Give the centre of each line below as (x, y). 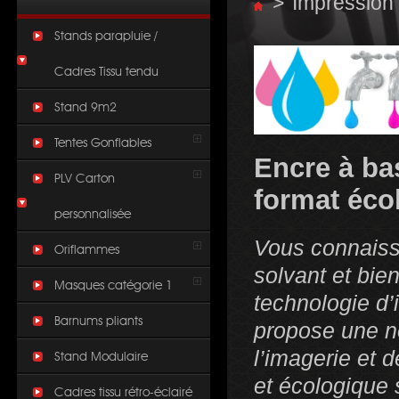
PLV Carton (85, 179)
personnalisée (93, 215)
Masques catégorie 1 (114, 286)
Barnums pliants (98, 322)
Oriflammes (87, 250)
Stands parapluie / (106, 37)
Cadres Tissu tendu (106, 72)
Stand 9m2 (85, 108)
